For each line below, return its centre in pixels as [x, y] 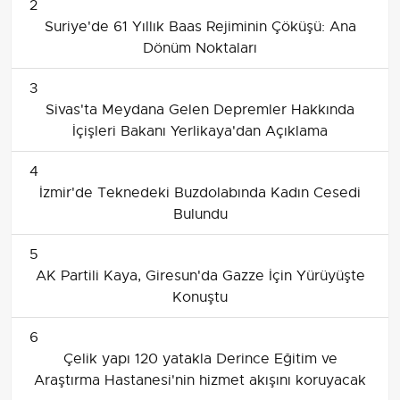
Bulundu [200, 215]
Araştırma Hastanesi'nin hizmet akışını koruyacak [200, 381]
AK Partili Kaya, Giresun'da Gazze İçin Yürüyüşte [200, 276]
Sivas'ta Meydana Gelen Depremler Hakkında [200, 110]
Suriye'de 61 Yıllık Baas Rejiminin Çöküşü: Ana [200, 27]
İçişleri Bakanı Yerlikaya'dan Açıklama [200, 132]
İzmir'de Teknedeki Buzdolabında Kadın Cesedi [200, 193]
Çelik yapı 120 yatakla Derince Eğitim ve [200, 359]
